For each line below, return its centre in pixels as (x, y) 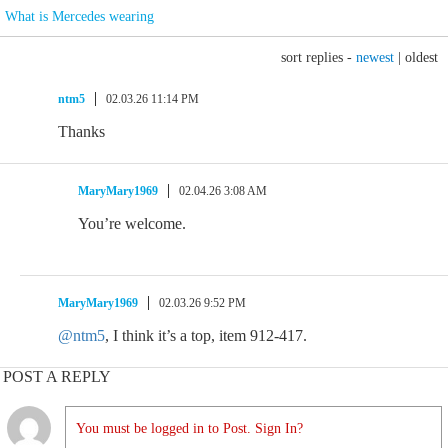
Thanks (81, 131)
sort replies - (318, 57)
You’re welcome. (132, 223)
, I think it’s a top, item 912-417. (206, 335)
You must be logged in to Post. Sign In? (189, 428)
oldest (421, 57)
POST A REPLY (57, 376)
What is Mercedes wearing (79, 16)
